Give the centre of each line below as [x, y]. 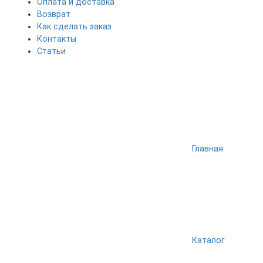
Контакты [57, 39]
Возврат [54, 14]
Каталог [208, 240]
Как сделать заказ [74, 27]
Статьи [51, 51]
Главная [208, 149]
